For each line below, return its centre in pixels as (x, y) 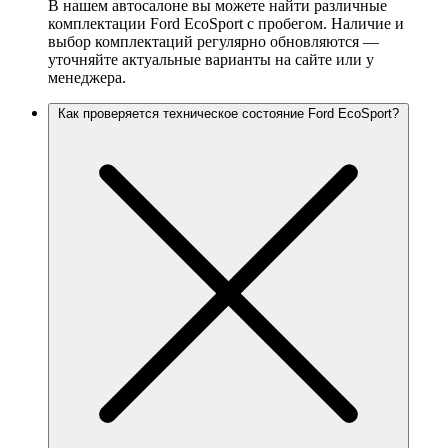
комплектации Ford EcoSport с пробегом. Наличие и (226, 24)
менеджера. (87, 78)
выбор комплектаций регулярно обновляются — (213, 42)
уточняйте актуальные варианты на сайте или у (211, 60)
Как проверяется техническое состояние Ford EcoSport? (228, 114)
